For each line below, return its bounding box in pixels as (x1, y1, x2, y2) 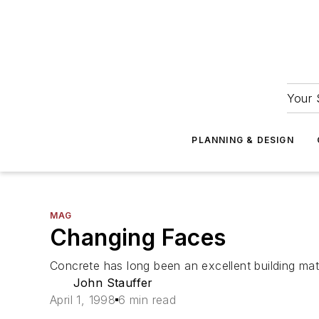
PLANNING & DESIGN (192, 135, 294, 145)
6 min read (118, 293, 177, 307)
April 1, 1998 (50, 293, 116, 307)
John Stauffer (73, 276, 153, 290)
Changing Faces (50, 224, 226, 251)
